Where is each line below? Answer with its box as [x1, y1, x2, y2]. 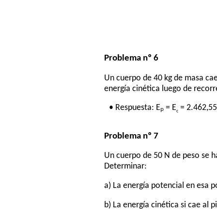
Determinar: [104, 162, 147, 171]
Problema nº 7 [104, 131, 159, 141]
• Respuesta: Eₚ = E [109, 104, 177, 112]
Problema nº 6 [104, 53, 159, 63]
